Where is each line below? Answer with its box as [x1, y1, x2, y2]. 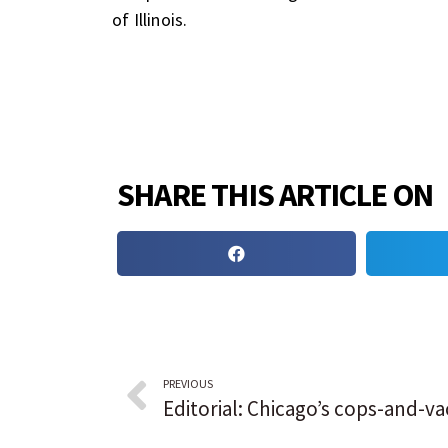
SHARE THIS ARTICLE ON [117, 175, 434, 215]
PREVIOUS [163, 375, 213, 391]
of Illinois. [112, 8, 188, 31]
